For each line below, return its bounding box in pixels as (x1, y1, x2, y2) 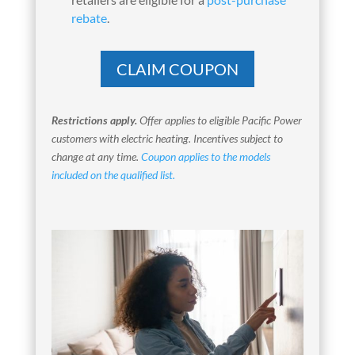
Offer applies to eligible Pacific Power (136, 113, 302, 128)
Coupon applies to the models (140, 150, 270, 164)
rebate (71, 10, 107, 26)
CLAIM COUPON (116, 59, 239, 79)
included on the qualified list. (51, 168, 175, 182)
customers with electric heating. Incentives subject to (51, 132, 283, 146)
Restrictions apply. (51, 113, 137, 128)
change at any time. (51, 150, 141, 164)
